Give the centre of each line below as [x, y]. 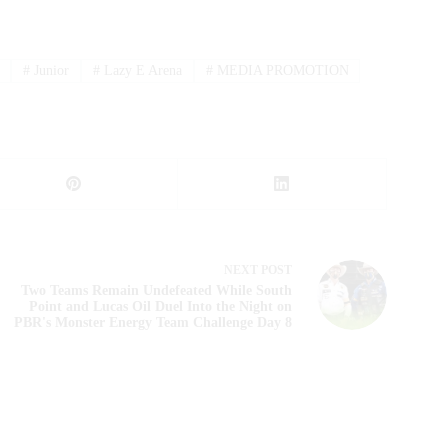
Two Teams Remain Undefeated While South [156, 290]
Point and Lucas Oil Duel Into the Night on [160, 306]
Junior [50, 71]
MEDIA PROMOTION [280, 71]
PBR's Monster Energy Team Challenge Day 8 [152, 322]
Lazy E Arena [140, 71]
